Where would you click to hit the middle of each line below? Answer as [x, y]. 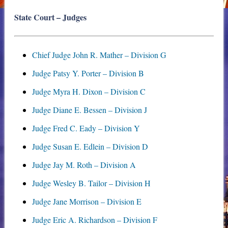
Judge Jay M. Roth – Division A [84, 165]
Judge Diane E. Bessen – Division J [90, 110]
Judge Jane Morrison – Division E [87, 202]
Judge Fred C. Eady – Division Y [86, 128]
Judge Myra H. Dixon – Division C [89, 92]
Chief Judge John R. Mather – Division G [99, 55]
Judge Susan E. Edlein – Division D [90, 147]
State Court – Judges [50, 17]
